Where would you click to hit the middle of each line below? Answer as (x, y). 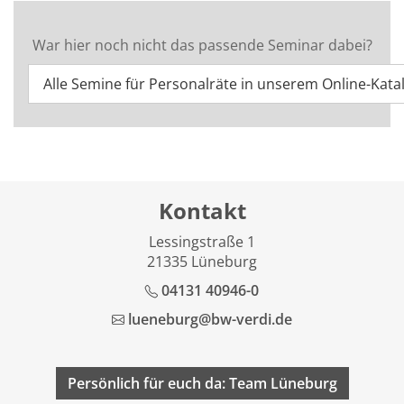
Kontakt (202, 211)
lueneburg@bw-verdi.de (210, 319)
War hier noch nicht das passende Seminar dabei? (202, 45)
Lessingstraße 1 (202, 242)
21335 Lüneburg (202, 262)
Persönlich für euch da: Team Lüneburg (202, 383)
